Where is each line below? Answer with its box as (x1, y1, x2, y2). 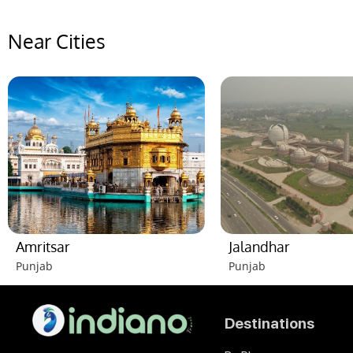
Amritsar (16, 237, 70, 255)
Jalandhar (229, 237, 290, 255)
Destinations (225, 314, 314, 333)
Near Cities (8, 28, 106, 54)
